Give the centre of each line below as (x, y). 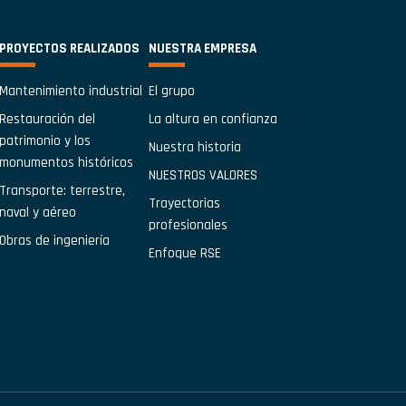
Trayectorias (184, 203)
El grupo (171, 91)
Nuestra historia (194, 147)
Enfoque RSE (184, 253)
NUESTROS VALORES (203, 175)
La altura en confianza (213, 119)
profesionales (188, 225)
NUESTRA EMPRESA (202, 48)
